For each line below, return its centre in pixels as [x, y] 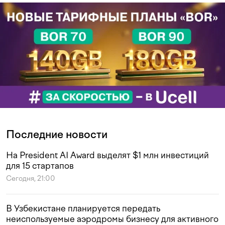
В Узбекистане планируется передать [83, 208]
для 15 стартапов [40, 165]
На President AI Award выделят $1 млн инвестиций [107, 155]
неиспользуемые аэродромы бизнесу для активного [112, 219]
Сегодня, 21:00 [31, 178]
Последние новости [57, 134]
